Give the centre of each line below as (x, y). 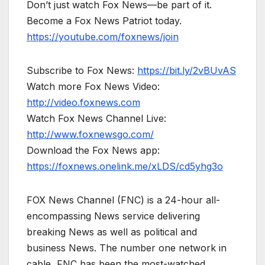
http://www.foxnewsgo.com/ (90, 135)
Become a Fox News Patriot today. (104, 21)
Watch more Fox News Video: (93, 87)
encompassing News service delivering (113, 216)
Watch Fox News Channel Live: (96, 119)
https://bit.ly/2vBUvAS (187, 71)
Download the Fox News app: (93, 151)
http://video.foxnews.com (83, 103)
